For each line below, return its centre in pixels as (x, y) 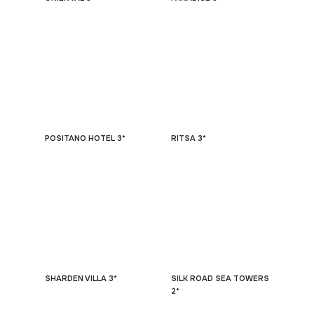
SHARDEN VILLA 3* (81, 278)
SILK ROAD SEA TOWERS (220, 278)
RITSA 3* (189, 138)
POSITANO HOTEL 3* (85, 138)
